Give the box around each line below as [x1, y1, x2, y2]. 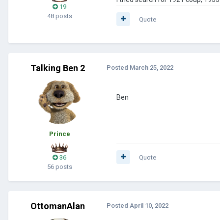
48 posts [47, 12, 72, 20]
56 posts [47, 163, 72, 170]
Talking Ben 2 [30, 62, 85, 73]
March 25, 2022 [130, 63, 173, 71]
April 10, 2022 [130, 201, 168, 209]
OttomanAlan [30, 200, 85, 211]
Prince [49, 130, 70, 137]
